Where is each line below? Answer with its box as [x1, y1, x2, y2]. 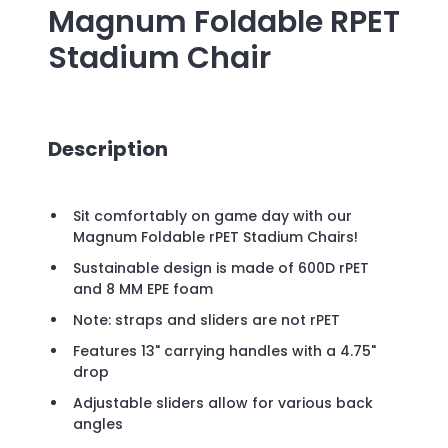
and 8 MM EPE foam [73, 279, 213, 300]
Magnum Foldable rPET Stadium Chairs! [73, 227, 358, 248]
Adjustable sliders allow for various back [73, 393, 373, 414]
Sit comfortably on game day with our [73, 206, 352, 227]
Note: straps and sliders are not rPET [73, 310, 340, 331]
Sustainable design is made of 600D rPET [73, 258, 369, 279]
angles [73, 414, 123, 435]
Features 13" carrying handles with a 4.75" [73, 341, 376, 362]
